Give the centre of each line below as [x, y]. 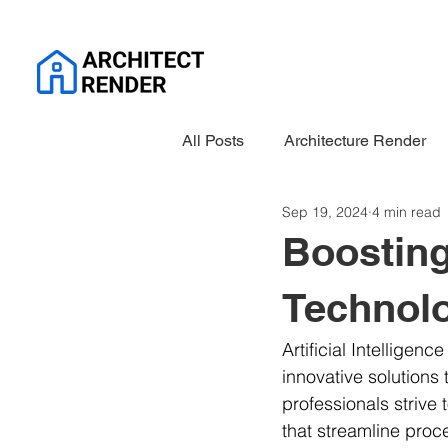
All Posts [213, 140]
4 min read [406, 211]
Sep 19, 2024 [325, 211]
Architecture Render [355, 140]
